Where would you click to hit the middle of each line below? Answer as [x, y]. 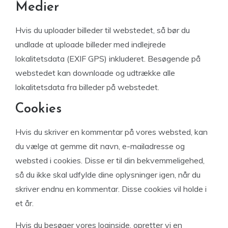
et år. [24, 203]
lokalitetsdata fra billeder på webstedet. [87, 87]
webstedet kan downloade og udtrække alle [95, 73]
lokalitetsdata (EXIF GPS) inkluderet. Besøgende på [108, 59]
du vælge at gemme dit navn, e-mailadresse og [100, 146]
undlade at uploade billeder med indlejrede [91, 44]
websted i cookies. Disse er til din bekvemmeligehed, [110, 160]
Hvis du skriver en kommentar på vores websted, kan [111, 132]
